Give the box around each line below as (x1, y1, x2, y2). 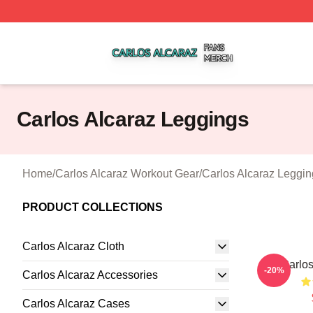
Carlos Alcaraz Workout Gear (55, 168, 199, 180)
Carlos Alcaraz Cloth (22, 240, 124, 252)
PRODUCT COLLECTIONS (22, 201, 163, 213)
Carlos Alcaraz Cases (22, 298, 130, 310)
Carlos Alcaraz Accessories (22, 269, 158, 281)
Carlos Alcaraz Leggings (17, 108, 249, 131)
